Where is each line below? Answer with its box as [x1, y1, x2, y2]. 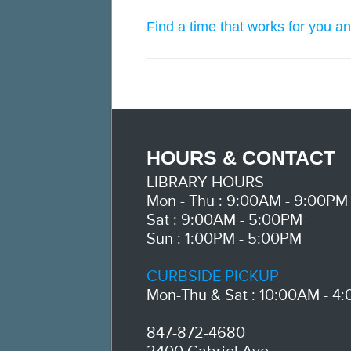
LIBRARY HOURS [147, 173, 264, 192]
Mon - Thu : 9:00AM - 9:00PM [147, 192, 348, 211]
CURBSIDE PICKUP [147, 267, 279, 286]
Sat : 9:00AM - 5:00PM [147, 211, 302, 230]
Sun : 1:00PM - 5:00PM [147, 230, 302, 248]
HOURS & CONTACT [147, 147, 335, 168]
